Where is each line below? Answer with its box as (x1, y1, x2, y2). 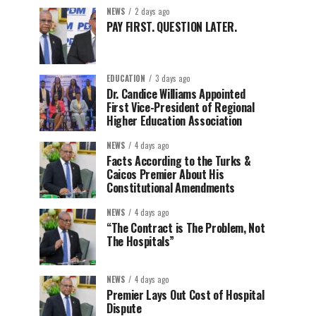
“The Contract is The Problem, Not (107, 219, 265, 236)
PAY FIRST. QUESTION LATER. (107, 18, 237, 35)
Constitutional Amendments (107, 179, 245, 196)
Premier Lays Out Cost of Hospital (107, 286, 265, 303)
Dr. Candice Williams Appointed (107, 85, 245, 102)
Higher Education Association (107, 112, 248, 129)
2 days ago (135, 6, 170, 17)
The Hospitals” (107, 233, 174, 250)
